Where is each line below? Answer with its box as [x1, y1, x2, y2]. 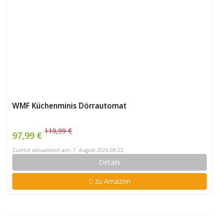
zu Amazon [92, 176, 131, 186]
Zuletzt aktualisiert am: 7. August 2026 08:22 [12, 147, 123, 153]
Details [98, 157, 121, 167]
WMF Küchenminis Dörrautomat [12, 101, 127, 111]
